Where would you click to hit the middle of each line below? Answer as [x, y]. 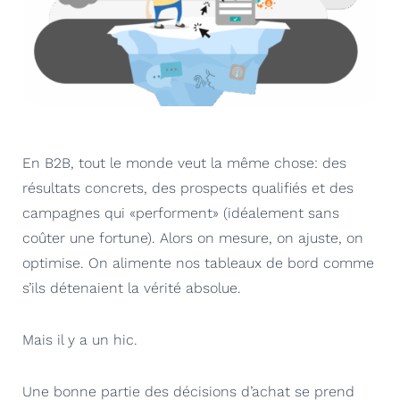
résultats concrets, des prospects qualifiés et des [188, 187]
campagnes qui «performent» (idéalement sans [181, 212]
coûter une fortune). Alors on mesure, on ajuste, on [193, 237]
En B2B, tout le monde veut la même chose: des [184, 162]
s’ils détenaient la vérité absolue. [132, 287]
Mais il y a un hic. [80, 339]
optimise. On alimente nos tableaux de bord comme [198, 262]
